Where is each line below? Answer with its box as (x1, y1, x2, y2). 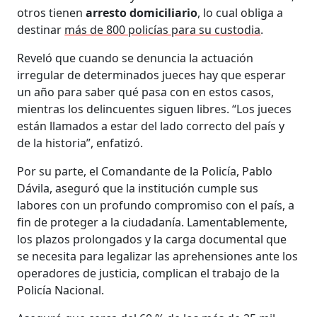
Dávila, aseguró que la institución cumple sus (17, 180, 259, 196)
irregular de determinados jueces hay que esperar (17, 67, 287, 83)
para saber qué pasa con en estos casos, (57, 83, 275, 100)
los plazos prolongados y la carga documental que (17, 231, 287, 247)
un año (17, 83, 55, 100)
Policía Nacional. (17, 282, 105, 298)
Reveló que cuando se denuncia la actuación (17, 50, 254, 66)
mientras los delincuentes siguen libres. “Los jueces (17, 100, 292, 117)
